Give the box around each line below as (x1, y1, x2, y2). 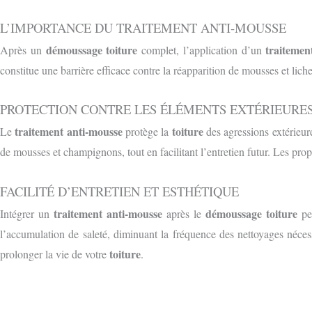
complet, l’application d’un (137, 42, 266, 57)
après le (162, 205, 205, 221)
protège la (122, 124, 172, 139)
